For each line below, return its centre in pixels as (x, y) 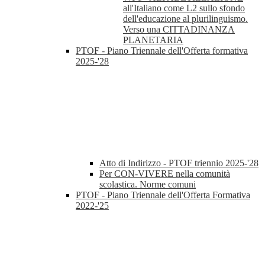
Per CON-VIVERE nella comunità (165, 174)
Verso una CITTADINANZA (179, 30)
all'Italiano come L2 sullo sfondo (184, 8)
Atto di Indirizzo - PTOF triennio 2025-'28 (179, 163)
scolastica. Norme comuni (148, 185)
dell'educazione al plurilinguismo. (185, 19)
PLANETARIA (153, 40)
